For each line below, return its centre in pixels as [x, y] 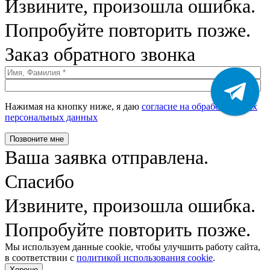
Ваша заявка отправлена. [107, 157]
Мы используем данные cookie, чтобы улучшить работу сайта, [133, 246]
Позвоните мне [37, 139]
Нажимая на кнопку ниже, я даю [73, 106]
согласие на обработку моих [199, 106]
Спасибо [39, 181]
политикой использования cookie [145, 257]
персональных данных [51, 117]
